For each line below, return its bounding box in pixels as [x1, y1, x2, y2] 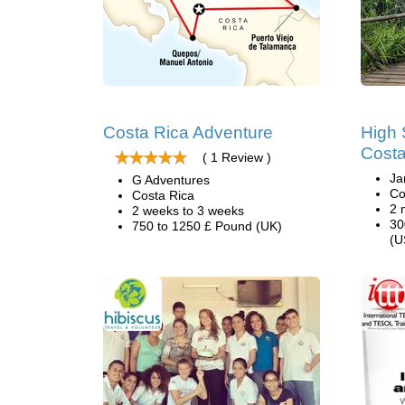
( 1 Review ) [202, 150, 271, 165]
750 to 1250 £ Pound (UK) [132, 219, 282, 233]
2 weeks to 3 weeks [132, 203, 244, 218]
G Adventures [132, 173, 210, 187]
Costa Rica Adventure [103, 123, 273, 142]
